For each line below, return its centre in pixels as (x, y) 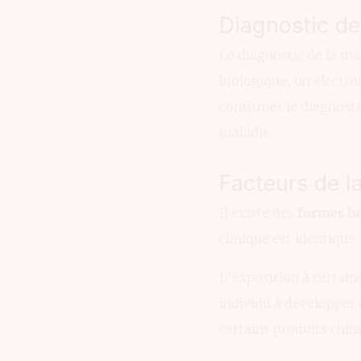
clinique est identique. (289, 238)
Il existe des (258, 212)
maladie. (246, 132)
